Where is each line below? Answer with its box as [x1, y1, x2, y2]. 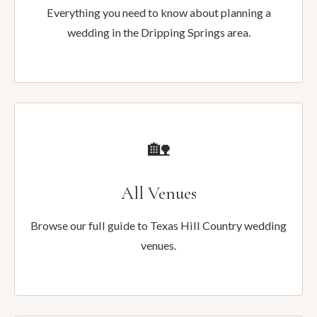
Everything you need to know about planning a [46, 6, 271, 19]
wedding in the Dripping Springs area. [67, 25, 250, 39]
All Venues [120, 182, 197, 204]
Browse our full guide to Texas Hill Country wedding [30, 219, 287, 232]
